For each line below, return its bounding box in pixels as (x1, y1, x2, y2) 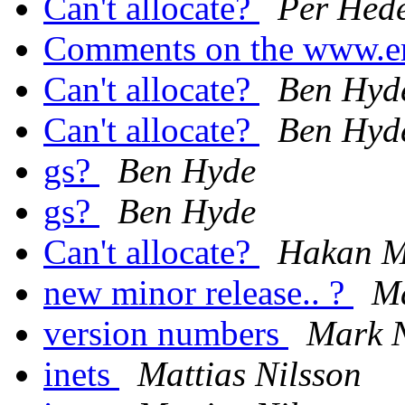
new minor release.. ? (43, 273, 353, 313)
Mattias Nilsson (137, 354, 362, 394)
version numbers (43, 314, 288, 353)
